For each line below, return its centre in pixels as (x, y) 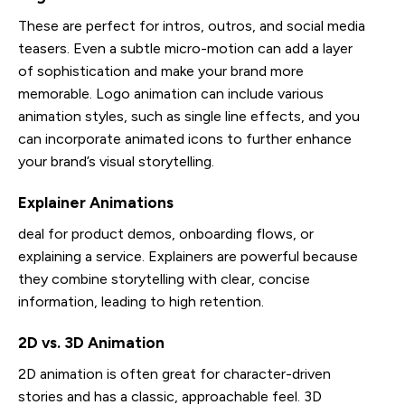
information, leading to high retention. (141, 301)
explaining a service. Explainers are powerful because (188, 256)
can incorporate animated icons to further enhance (185, 138)
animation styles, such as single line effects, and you (189, 116)
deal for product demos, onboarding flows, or (166, 233)
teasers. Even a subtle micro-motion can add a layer (185, 48)
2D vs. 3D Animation (91, 342)
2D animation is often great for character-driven (174, 373)
